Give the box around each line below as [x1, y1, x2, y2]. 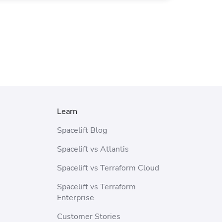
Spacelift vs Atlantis [57, 144, 129, 155]
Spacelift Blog [57, 125, 108, 136]
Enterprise [57, 192, 95, 203]
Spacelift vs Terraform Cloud [57, 163, 160, 173]
